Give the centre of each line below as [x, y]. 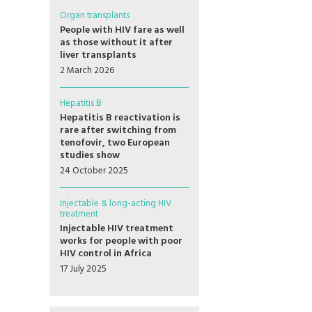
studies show [90, 156]
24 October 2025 [94, 171]
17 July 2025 [83, 269]
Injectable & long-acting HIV [116, 204]
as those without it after [116, 43]
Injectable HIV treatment [117, 229]
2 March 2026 [87, 71]
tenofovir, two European [115, 143]
